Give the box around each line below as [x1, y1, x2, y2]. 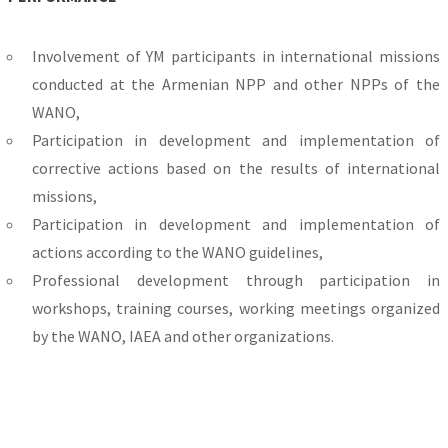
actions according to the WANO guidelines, [32, 241, 323, 262]
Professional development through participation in [32, 269, 440, 290]
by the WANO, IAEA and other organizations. [32, 325, 334, 346]
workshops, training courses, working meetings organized [32, 297, 440, 318]
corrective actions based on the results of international [32, 157, 440, 178]
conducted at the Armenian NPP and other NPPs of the [32, 73, 440, 94]
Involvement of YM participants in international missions [32, 45, 440, 66]
